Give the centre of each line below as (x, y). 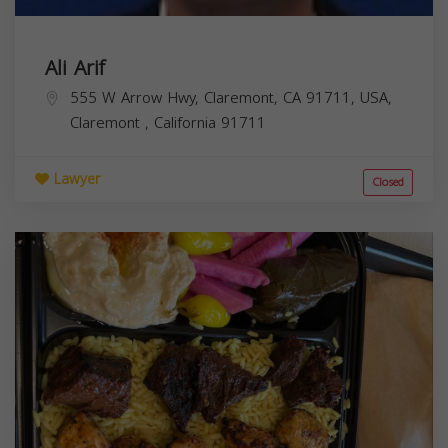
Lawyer (74, 179)
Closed (388, 182)
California (187, 122)
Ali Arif (75, 67)
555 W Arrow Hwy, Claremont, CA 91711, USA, (231, 97)
